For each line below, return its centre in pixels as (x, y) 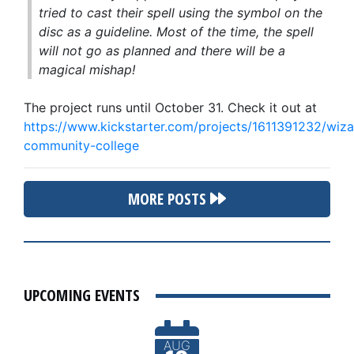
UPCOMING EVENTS (82, 295)
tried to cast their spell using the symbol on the (181, 12)
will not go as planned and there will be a (162, 50)
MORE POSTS (169, 198)
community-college (81, 145)
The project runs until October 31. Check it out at (170, 107)
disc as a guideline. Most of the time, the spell (177, 31)
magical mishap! (87, 69)
